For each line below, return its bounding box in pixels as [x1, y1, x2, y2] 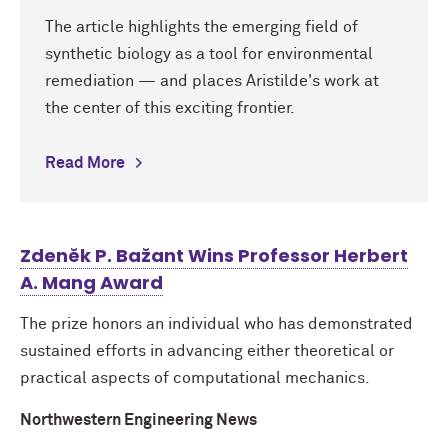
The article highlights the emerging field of [45, 19, 358, 36]
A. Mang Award [20, 270, 163, 296]
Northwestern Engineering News [20, 412, 257, 429]
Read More [45, 155, 125, 172]
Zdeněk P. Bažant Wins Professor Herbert [20, 243, 408, 269]
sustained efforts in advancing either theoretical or [20, 343, 394, 360]
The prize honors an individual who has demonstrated [20, 316, 413, 333]
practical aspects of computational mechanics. [20, 370, 370, 387]
